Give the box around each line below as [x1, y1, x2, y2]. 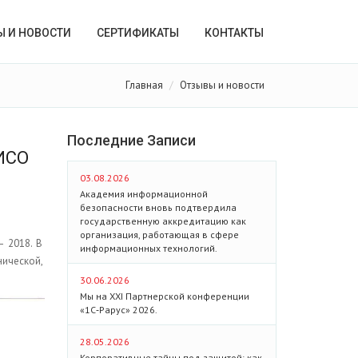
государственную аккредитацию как [79, 215, 246, 227]
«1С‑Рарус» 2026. [79, 304, 157, 316]
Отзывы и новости [180, 78, 265, 92]
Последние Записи [66, 132, 196, 149]
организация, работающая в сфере [79, 229, 239, 241]
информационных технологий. [79, 242, 217, 254]
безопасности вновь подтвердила [79, 201, 237, 213]
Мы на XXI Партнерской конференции [79, 290, 249, 302]
